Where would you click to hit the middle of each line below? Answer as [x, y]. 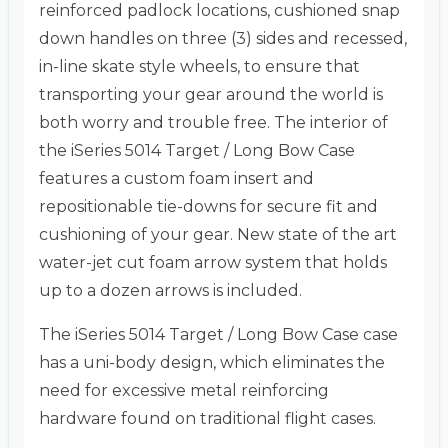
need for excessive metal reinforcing [184, 391]
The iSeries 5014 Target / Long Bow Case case [218, 335]
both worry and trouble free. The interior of [213, 123]
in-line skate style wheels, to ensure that [199, 67]
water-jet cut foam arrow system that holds [213, 263]
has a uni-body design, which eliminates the [212, 363]
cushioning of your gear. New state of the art [218, 235]
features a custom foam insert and [176, 179]
